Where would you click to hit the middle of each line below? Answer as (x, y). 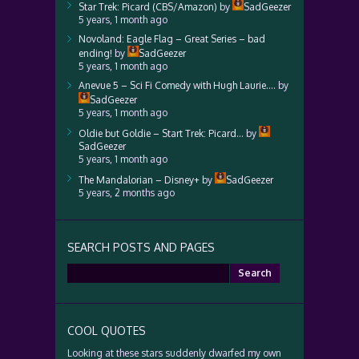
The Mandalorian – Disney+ (139, 180)
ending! (95, 53)
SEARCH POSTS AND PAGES (141, 247)
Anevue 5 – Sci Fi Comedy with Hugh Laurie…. (177, 85)
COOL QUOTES (107, 331)
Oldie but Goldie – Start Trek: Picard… (161, 133)
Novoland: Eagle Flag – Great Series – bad (172, 39)
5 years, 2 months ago (127, 193)
